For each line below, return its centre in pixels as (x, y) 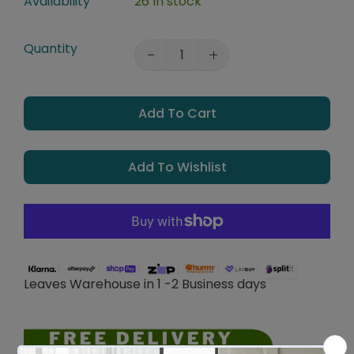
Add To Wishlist (177, 168)
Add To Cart (177, 114)
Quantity (51, 49)
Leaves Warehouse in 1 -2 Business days (145, 284)
